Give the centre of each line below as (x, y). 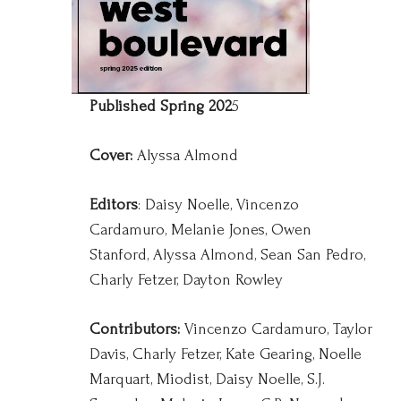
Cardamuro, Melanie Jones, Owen (200, 230)
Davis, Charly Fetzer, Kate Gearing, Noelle (226, 354)
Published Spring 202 (161, 106)
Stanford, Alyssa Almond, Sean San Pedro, (227, 255)
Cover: (111, 155)
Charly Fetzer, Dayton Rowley (186, 280)
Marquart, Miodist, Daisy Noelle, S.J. (207, 379)
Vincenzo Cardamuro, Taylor (276, 329)
